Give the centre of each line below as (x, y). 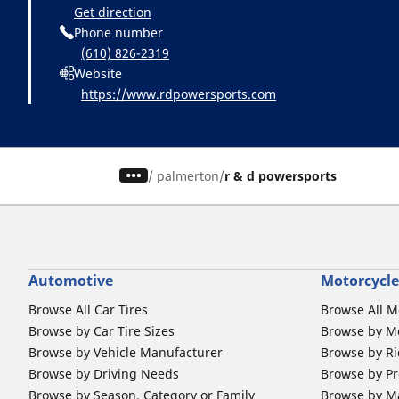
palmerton (188, 175)
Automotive (71, 280)
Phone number (118, 32)
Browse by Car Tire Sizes (102, 330)
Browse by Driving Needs (104, 373)
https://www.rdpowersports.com (179, 94)
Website (98, 73)
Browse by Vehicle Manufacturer (126, 352)
